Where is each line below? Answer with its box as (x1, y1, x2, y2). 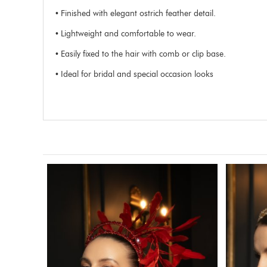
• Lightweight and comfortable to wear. (55, 28, 196, 39)
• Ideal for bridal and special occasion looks (55, 69, 213, 79)
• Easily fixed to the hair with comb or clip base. (55, 48, 226, 59)
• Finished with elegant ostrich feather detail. (55, 8, 216, 18)
